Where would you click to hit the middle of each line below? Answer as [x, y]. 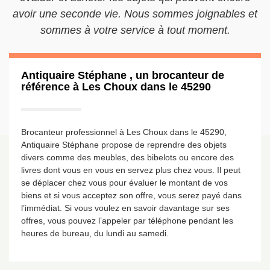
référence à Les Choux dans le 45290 [116, 87]
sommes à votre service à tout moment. [135, 30]
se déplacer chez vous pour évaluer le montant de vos [124, 183]
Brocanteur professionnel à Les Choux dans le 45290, [124, 132]
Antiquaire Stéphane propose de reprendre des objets [124, 145]
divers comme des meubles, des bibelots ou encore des [127, 157]
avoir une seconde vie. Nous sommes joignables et [135, 14]
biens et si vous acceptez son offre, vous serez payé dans [131, 195]
